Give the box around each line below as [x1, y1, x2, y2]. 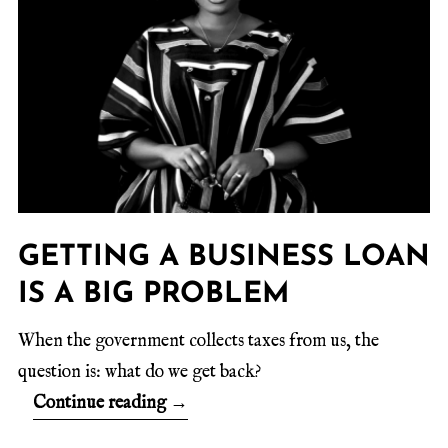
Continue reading [33, 392, 170, 416]
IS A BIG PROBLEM [18, 280, 289, 310]
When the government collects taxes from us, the [18, 330, 379, 354]
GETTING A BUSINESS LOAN [18, 243, 430, 273]
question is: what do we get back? [18, 361, 262, 385]
